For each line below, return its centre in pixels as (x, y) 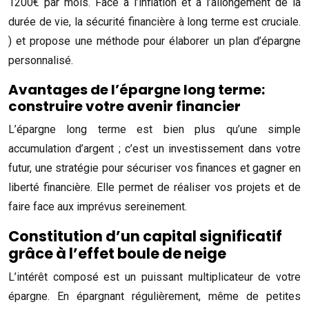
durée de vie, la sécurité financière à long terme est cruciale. (154, 22)
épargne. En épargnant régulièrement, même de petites (154, 296)
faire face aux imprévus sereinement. (98, 207)
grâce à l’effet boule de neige (117, 253)
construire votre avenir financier (124, 106)
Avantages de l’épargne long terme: (137, 90)
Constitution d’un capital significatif (145, 236)
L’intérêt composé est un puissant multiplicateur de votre (154, 277)
